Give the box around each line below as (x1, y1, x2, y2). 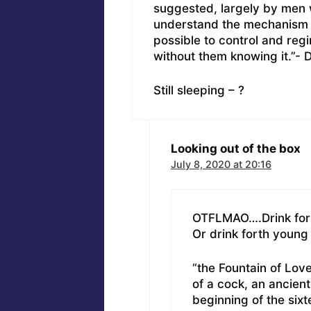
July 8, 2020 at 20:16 (171, 158, 271, 170)
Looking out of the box (171, 141, 301, 155)
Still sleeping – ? (153, 83, 244, 97)
